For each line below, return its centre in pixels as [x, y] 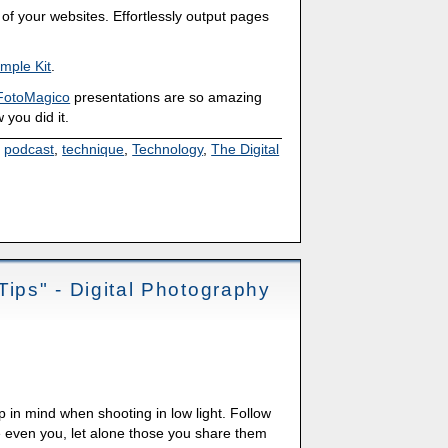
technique [93, 148]
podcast [29, 148]
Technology [168, 148]
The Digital [245, 148]
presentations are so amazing [166, 97]
